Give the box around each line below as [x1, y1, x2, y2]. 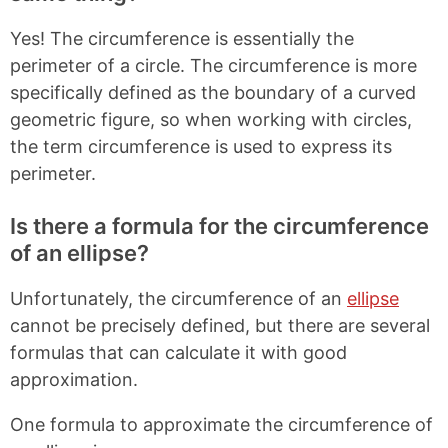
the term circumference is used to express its [10, 136, 392, 158]
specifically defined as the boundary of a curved [10, 82, 416, 104]
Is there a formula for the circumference [10, 213, 429, 240]
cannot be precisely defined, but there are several [10, 315, 430, 337]
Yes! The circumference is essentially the [10, 28, 354, 50]
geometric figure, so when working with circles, [10, 109, 412, 131]
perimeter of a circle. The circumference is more [10, 55, 417, 77]
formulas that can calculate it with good [10, 342, 347, 364]
